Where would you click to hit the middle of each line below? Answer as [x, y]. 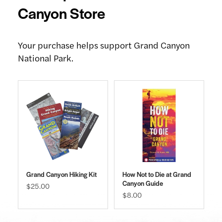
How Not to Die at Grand [157, 174]
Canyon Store [61, 12]
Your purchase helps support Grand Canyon [104, 45]
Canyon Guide [143, 183]
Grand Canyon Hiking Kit [61, 174]
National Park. [46, 57]
